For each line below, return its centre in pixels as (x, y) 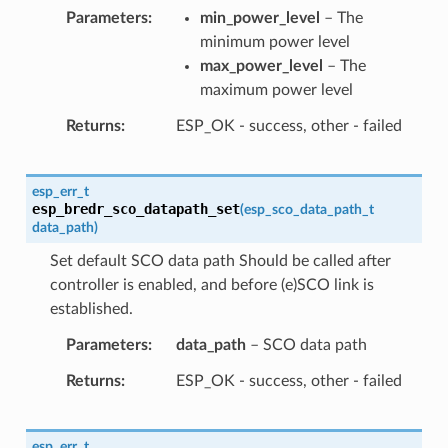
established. (91, 308)
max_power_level (261, 65)
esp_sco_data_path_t (308, 209)
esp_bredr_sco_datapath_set (135, 208)
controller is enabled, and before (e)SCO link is (211, 284)
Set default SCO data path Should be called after (220, 260)
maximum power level (276, 89)
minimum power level (274, 41)
